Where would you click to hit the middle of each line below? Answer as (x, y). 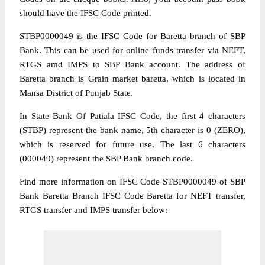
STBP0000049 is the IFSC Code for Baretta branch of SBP (132, 36)
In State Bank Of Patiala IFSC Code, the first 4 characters (132, 116)
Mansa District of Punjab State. (76, 93)
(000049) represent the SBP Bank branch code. (106, 159)
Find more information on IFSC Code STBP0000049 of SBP (132, 182)
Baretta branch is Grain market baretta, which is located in (132, 79)
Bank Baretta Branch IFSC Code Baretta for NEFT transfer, (132, 196)
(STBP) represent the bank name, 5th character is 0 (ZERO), (132, 130)
